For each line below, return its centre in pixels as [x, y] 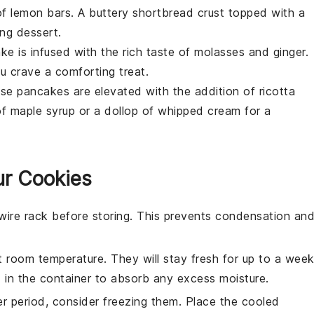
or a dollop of [116, 111]
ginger [289, 52]
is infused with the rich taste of [104, 52]
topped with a [265, 13]
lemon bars [41, 13]
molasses [219, 52]
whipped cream [199, 111]
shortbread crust [178, 13]
